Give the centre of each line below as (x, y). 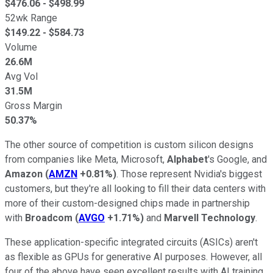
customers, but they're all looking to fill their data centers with (135, 188)
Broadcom (49, 218)
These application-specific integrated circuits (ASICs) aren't (131, 242)
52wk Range (31, 18)
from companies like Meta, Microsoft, (86, 159)
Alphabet (187, 159)
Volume (21, 47)
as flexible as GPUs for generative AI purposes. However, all (133, 257)
